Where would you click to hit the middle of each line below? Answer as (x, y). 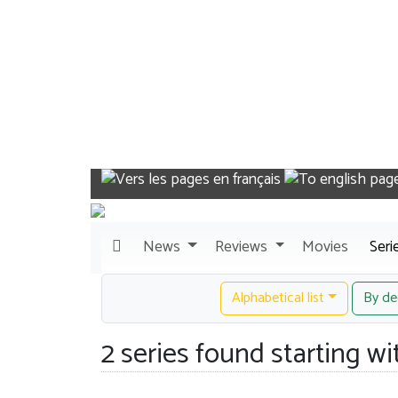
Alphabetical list (278, 298)
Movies (326, 247)
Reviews (242, 247)
